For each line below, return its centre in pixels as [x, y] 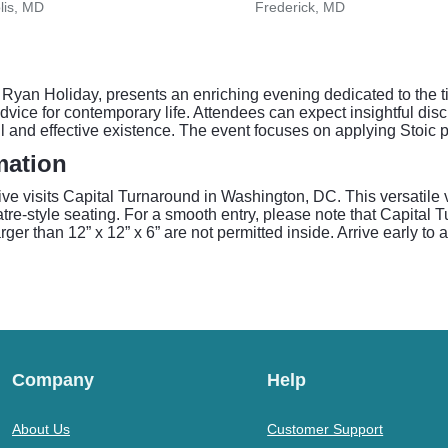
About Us [41, 429]
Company [53, 380]
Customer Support [325, 429]
